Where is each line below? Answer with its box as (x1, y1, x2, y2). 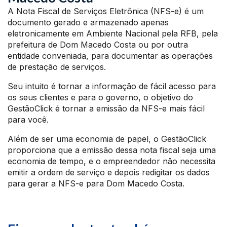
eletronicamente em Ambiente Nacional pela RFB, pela (8, 28, 218, 39)
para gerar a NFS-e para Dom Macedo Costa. (8, 178, 184, 189)
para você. (8, 115, 49, 125)
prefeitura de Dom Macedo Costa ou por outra (8, 40, 188, 50)
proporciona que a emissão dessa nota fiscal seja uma (8, 145, 216, 156)
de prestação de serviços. (8, 62, 106, 72)
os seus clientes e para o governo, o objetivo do (8, 92, 193, 103)
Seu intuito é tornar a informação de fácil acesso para (8, 81, 216, 92)
